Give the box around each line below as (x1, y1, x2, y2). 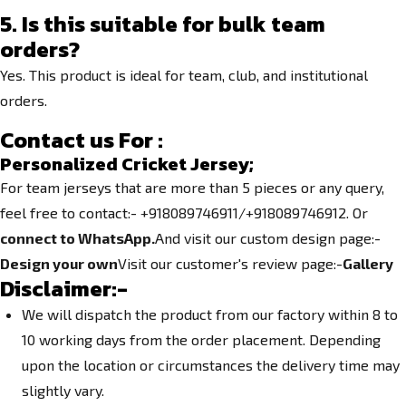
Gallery (343, 255, 393, 272)
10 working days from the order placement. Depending (22, 331, 381, 348)
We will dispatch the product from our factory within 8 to (22, 305, 398, 323)
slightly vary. (22, 382, 104, 399)
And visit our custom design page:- (155, 229, 381, 246)
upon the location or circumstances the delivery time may (22, 356, 400, 373)
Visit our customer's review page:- (118, 255, 343, 272)
